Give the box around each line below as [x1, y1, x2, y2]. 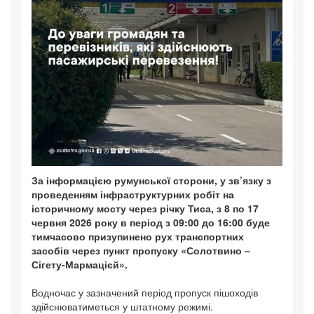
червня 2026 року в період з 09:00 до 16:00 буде [32, 214, 270, 229]
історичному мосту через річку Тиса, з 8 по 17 [32, 200, 259, 215]
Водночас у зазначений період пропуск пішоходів [32, 285, 258, 299]
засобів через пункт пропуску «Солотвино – [32, 243, 250, 257]
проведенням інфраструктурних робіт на [32, 186, 234, 201]
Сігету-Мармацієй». [32, 257, 128, 271]
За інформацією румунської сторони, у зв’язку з [32, 172, 271, 187]
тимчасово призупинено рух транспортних [32, 228, 244, 243]
